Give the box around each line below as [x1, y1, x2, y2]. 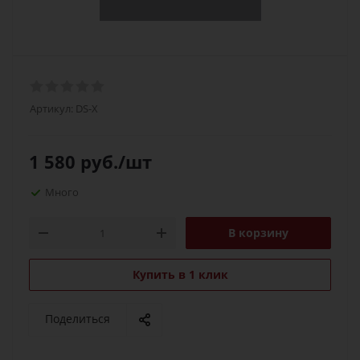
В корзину [228, 225, 288, 240]
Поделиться [45, 311, 110, 326]
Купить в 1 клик [132, 267, 228, 282]
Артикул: [30, 101, 73, 116]
